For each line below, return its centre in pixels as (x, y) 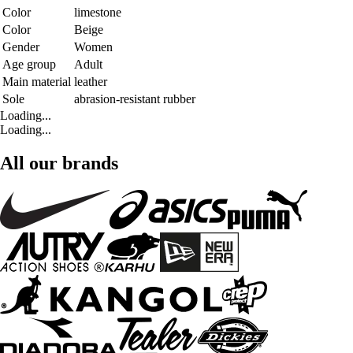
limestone (98, 13)
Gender (21, 47)
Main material (37, 82)
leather (91, 82)
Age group (29, 65)
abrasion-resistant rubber (135, 99)
